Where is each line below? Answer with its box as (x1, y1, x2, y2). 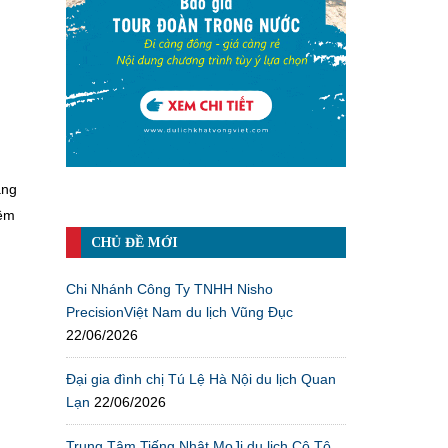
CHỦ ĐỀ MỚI (91, 234, 178, 250)
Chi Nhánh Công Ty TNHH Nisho (66, 280, 273, 297)
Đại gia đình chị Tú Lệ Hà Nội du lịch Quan (66, 370, 336, 387)
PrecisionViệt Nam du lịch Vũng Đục (66, 303, 293, 320)
